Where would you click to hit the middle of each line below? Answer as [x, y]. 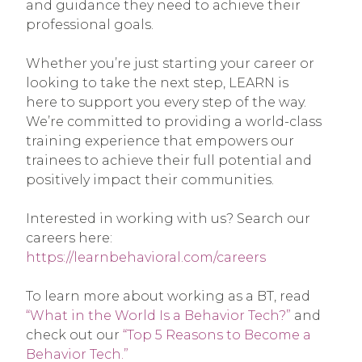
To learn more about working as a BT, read [168, 296]
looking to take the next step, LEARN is [157, 82]
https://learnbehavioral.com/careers [146, 257]
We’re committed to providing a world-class [174, 121]
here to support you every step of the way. [166, 102]
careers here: [69, 238]
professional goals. [90, 24]
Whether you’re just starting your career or [170, 63]
